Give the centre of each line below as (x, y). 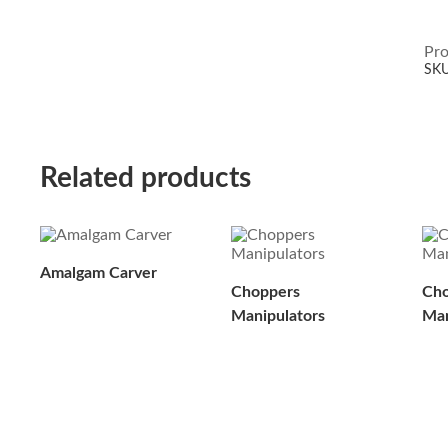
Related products (145, 177)
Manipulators (277, 315)
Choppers (265, 291)
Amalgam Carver (98, 272)
